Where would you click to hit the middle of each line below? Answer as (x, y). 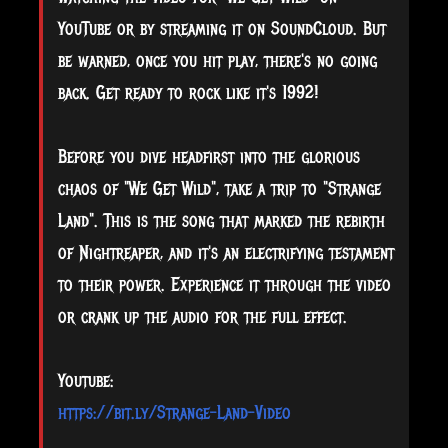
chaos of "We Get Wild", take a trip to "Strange (219, 188)
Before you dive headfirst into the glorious (209, 156)
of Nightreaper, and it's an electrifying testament (226, 252)
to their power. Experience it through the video (224, 284)
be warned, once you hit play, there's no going (217, 60)
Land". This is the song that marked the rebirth (221, 220)
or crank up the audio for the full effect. (202, 316)
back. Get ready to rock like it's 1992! (188, 92)
